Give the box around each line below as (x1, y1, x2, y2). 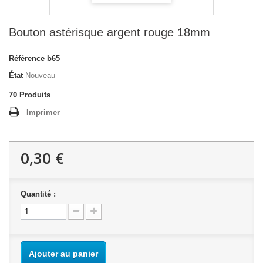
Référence (9, 54, 45, 63)
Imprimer (26, 108, 60, 117)
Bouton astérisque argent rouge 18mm (9, 26, 210, 39)
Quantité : (21, 190, 56, 198)
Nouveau (25, 71, 55, 80)
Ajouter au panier (29, 249, 98, 258)
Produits (19, 90, 50, 99)
